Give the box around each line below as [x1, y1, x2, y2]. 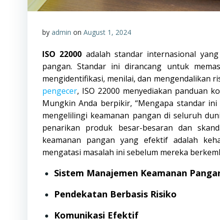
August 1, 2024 [83, 27, 131, 37]
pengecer [42, 85, 77, 96]
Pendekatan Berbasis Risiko [54, 188, 177, 200]
